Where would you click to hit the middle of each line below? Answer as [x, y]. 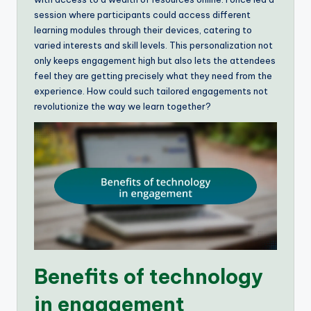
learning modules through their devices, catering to [143, 30]
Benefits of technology [149, 276]
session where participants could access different [142, 14]
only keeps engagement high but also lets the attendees [155, 60]
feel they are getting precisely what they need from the [153, 75]
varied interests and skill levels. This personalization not [153, 45]
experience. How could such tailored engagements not [151, 91]
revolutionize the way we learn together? [123, 106]
